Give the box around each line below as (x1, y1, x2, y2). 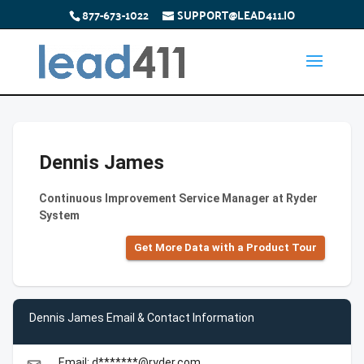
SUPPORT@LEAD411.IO (176, 3, 295, 25)
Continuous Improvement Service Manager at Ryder (39, 192, 318, 205)
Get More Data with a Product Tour (134, 241, 317, 253)
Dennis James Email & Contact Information (29, 310, 254, 324)
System (39, 209, 80, 222)
